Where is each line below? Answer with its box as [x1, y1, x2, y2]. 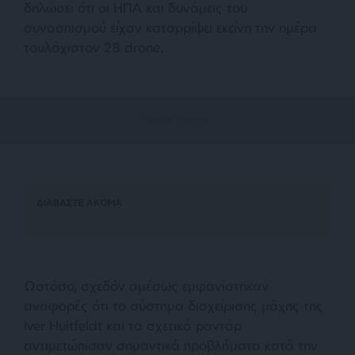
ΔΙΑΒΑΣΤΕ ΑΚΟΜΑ [36, 196, 122, 208]
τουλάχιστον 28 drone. [24, 38, 164, 55]
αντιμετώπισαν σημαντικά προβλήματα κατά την [24, 336, 318, 353]
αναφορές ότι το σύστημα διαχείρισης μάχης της [24, 296, 323, 314]
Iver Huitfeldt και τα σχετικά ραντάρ [24, 316, 242, 334]
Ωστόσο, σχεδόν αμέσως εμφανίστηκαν [24, 277, 269, 294]
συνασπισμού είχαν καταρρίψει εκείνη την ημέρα [24, 18, 317, 36]
